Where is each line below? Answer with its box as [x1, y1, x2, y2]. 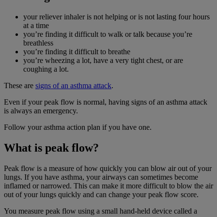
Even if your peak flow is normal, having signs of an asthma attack [4, 98, 207, 106]
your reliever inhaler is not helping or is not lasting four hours [23, 13, 210, 21]
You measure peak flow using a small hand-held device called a [4, 206, 197, 215]
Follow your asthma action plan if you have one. [4, 123, 154, 131]
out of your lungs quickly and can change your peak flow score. [4, 190, 199, 199]
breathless [23, 39, 53, 47]
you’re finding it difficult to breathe [23, 47, 130, 56]
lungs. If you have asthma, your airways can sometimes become [4, 172, 198, 181]
